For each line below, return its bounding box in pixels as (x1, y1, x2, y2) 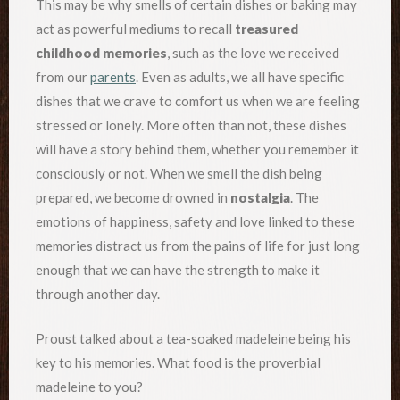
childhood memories (36, 45, 167, 62)
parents (90, 69, 136, 86)
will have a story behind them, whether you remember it (36, 141, 359, 158)
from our (36, 69, 90, 86)
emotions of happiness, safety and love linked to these (36, 213, 354, 230)
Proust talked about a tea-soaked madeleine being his (36, 329, 351, 346)
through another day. (36, 286, 160, 303)
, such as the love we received (167, 45, 339, 62)
